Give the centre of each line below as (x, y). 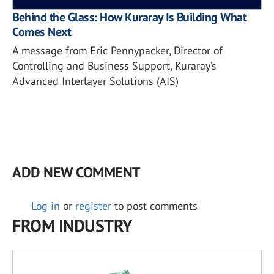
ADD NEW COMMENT (76, 172)
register (93, 206)
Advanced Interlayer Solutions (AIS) (95, 81)
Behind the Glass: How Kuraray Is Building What (129, 17)
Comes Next (41, 31)
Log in (46, 206)
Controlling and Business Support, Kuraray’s (114, 65)
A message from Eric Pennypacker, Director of (117, 50)
